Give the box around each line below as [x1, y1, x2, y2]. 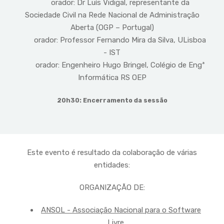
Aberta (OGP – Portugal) [70, 23, 154, 32]
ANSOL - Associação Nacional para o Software [41, 205, 201, 215]
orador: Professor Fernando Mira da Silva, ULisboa [18, 35, 206, 45]
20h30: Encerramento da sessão [56, 96, 167, 104]
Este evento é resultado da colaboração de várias [27, 148, 197, 157]
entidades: [94, 160, 130, 170]
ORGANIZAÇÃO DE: [79, 183, 145, 192]
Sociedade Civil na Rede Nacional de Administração [24, 10, 199, 20]
